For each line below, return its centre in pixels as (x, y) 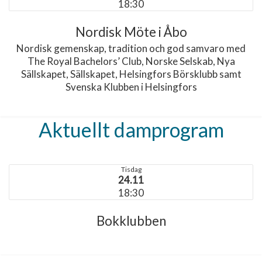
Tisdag (131, 169)
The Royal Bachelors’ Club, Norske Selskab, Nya (131, 61)
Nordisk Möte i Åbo (131, 32)
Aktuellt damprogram (131, 130)
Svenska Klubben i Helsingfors (131, 87)
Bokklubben (131, 221)
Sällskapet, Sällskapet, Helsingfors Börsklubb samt (131, 74)
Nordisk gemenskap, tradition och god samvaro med (131, 48)
